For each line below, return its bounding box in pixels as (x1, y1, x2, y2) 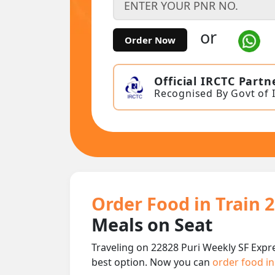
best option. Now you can (91, 255, 212, 269)
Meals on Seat (91, 212, 213, 236)
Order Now (125, 34, 176, 47)
